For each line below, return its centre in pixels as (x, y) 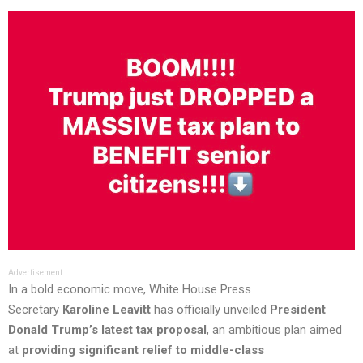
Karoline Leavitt (107, 309)
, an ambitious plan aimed (274, 329)
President (298, 309)
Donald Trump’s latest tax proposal (107, 329)
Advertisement (35, 272)
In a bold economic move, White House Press (130, 289)
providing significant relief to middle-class (143, 350)
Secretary (35, 309)
